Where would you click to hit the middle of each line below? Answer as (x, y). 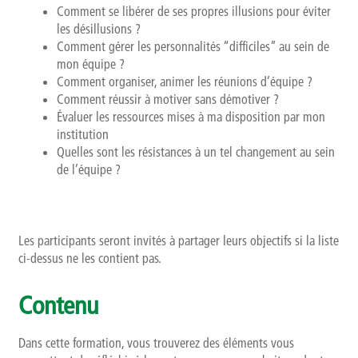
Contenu (58, 304)
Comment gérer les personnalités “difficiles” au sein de (193, 46)
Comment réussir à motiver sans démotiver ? (167, 99)
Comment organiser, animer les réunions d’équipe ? (184, 81)
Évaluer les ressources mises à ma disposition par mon (191, 116)
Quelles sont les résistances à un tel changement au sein (195, 151)
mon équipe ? (90, 64)
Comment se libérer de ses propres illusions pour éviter (193, 11)
